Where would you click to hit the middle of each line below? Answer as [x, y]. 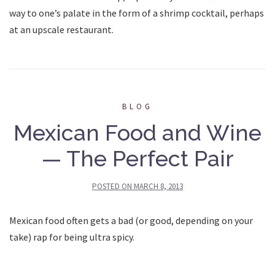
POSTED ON [113, 186]
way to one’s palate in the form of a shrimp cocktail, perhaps [137, 13]
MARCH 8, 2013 [158, 186]
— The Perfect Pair [137, 158]
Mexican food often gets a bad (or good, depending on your [131, 220]
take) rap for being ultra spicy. [72, 237]
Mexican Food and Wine [137, 132]
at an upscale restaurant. [61, 29]
